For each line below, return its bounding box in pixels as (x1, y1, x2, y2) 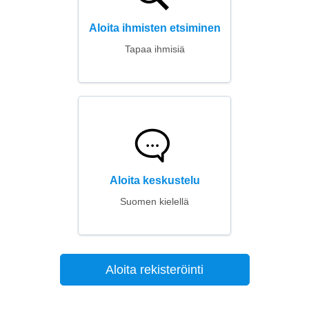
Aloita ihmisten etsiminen (88, 22, 221, 34)
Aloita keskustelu (109, 175, 200, 186)
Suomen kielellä (120, 196, 189, 207)
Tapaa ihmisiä (124, 43, 185, 54)
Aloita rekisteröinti (106, 263, 203, 277)
